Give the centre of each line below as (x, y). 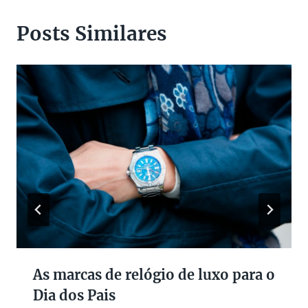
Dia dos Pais (74, 296)
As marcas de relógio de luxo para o (154, 275)
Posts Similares (92, 34)
